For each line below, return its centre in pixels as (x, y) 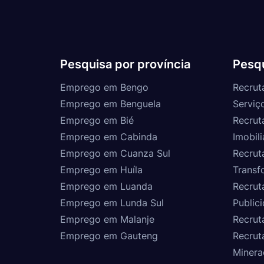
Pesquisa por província (125, 64)
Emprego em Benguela (110, 103)
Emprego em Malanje (107, 219)
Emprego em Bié (97, 120)
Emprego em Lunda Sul (112, 202)
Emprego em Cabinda (109, 136)
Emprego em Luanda (106, 186)
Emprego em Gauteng (109, 235)
